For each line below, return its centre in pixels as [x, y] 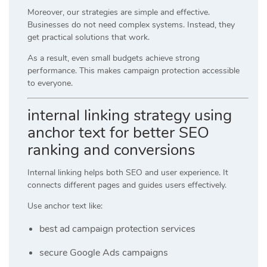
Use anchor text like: [65, 206]
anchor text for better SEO [118, 132]
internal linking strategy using [130, 115]
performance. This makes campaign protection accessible [133, 70]
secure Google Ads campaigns [104, 252]
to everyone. [50, 83]
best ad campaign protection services [117, 229]
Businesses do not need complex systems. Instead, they [131, 24]
